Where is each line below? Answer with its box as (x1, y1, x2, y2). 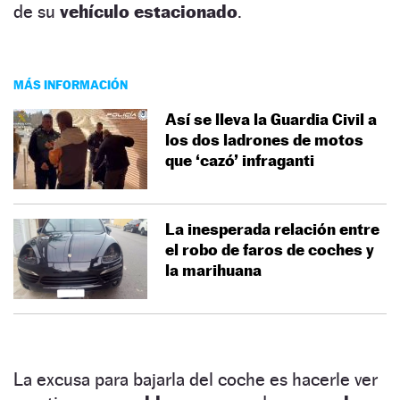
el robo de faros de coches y (165, 239, 374, 259)
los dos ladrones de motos (165, 129, 363, 149)
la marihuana (165, 260, 262, 279)
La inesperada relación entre (165, 219, 379, 238)
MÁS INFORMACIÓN (13, 76, 128, 92)
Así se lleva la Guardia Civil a (165, 109, 377, 129)
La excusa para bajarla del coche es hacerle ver (13, 368, 378, 390)
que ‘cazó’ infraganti (165, 150, 314, 170)
